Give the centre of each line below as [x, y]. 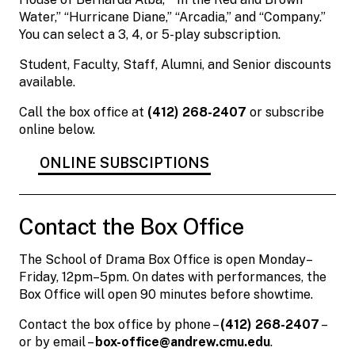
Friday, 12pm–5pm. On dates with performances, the [173, 277]
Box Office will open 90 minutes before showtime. [166, 294]
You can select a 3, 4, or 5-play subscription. [150, 34]
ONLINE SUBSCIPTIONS [124, 162]
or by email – [57, 342]
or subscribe [285, 112]
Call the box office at [83, 112]
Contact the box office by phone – [120, 324]
